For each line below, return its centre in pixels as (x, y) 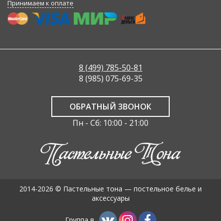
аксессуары (110, 198)
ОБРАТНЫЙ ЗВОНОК (110, 106)
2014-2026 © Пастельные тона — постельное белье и (110, 188)
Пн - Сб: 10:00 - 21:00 (110, 123)
